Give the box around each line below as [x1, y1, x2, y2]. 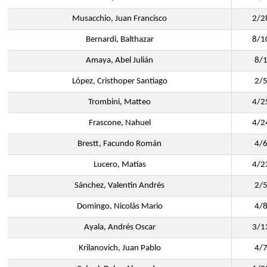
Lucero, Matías [93, 160, 146, 169]
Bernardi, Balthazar [85, 35, 154, 44]
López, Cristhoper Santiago [72, 77, 167, 86]
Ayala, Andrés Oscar [83, 223, 156, 232]
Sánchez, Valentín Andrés [74, 181, 164, 190]
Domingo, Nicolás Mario [76, 202, 163, 211]
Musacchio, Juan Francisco [72, 14, 167, 23]
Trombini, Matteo [88, 98, 151, 107]
